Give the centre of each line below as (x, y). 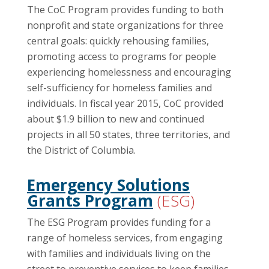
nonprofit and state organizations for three (125, 25)
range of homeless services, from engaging (125, 238)
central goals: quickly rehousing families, (118, 41)
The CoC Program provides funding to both (125, 9)
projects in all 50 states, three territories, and (128, 134)
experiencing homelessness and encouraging (129, 72)
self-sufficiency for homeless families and (119, 87)
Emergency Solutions (108, 185)
